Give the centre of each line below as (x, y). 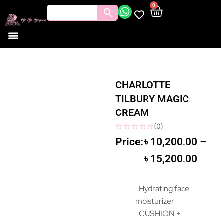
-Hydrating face (162, 189)
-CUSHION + (158, 214)
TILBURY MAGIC (152, 99)
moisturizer (155, 201)
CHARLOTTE (143, 85)
